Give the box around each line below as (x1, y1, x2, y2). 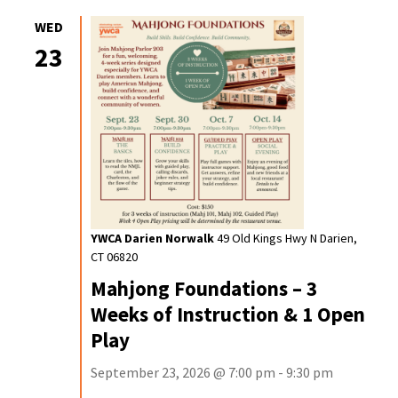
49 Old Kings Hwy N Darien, (214, 230, 358, 246)
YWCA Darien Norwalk (91, 230, 215, 246)
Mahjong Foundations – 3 (91, 275, 318, 301)
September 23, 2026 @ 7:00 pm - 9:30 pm (91, 363, 334, 381)
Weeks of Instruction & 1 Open (91, 301, 366, 327)
